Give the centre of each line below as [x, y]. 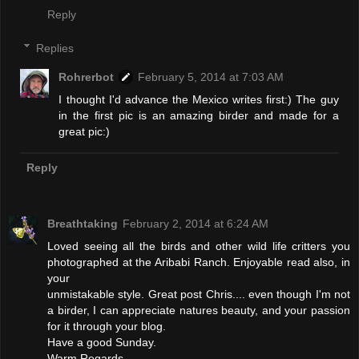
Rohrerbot [87, 77]
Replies [55, 48]
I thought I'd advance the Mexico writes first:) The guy [199, 99]
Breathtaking [83, 223]
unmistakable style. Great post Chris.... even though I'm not [199, 294]
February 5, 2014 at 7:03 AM [211, 77]
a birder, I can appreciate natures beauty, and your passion [199, 310]
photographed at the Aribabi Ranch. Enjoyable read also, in [199, 262]
